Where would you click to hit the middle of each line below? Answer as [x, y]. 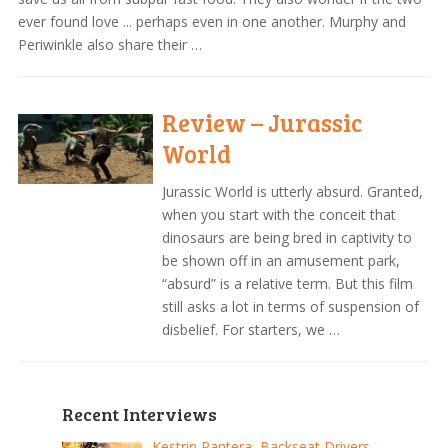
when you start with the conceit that [279, 214]
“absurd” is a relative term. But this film [288, 283]
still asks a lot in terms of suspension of [291, 306]
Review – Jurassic [262, 122]
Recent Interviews [139, 413]
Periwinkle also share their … [109, 44]
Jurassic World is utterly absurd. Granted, [293, 191]
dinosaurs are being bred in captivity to [287, 237]
